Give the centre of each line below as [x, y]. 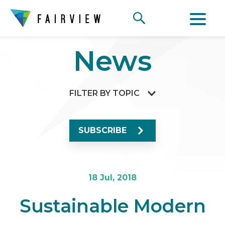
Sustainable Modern [113, 206]
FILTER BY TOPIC [104, 93]
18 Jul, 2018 [113, 178]
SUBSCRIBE [102, 130]
